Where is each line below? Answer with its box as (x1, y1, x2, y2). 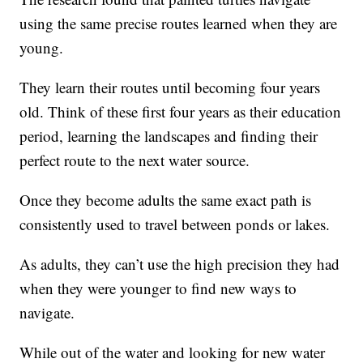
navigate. (19, 302, 75, 323)
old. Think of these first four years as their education (19, 101, 342, 122)
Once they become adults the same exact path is (19, 190, 312, 211)
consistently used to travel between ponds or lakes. (19, 214, 331, 235)
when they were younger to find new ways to (19, 278, 297, 299)
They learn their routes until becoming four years (19, 77, 321, 98)
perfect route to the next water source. (19, 150, 250, 171)
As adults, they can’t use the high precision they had (19, 254, 340, 275)
